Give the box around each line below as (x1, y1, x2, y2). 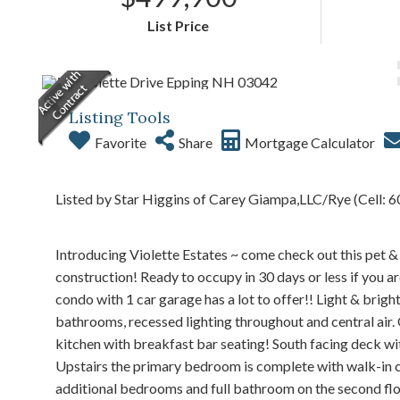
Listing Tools (69, 107, 171, 128)
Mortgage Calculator (245, 134, 375, 151)
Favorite (95, 134, 146, 151)
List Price (147, 17, 210, 34)
